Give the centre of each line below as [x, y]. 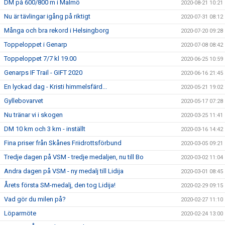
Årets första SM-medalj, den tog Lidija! [60, 185]
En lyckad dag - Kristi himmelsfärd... [55, 86]
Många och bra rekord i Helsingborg [57, 30]
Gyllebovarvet [24, 100]
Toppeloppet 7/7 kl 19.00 [40, 58]
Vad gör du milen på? [35, 199]
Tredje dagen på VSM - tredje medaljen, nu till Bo [74, 157]
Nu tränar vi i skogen [33, 115]
